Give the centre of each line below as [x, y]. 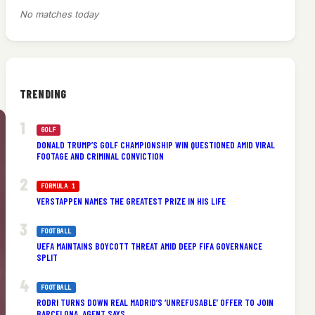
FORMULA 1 [58, 186]
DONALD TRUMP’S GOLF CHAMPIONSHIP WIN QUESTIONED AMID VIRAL [155, 144]
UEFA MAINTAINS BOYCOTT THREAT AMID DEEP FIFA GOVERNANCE [149, 246]
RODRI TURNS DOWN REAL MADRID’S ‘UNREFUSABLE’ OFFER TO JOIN [155, 302]
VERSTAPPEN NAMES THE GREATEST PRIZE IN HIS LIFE [131, 201]
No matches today [59, 14]
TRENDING [43, 94]
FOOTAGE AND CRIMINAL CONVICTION [100, 156]
